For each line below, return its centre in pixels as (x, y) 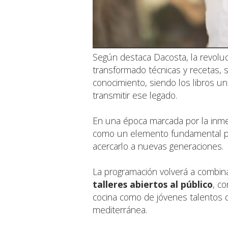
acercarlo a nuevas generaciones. (158, 146)
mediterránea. (120, 209)
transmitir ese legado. (135, 95)
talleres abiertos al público (153, 184)
